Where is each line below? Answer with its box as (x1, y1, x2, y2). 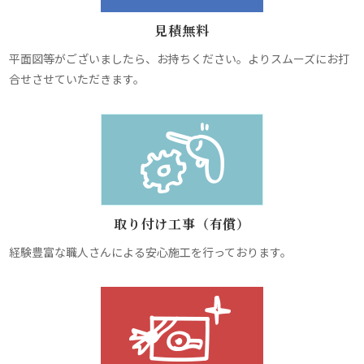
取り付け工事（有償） (114, 214, 250, 234)
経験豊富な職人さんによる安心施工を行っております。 (9, 244, 292, 261)
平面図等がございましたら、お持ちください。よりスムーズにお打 (9, 50, 350, 67)
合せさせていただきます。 (9, 71, 145, 88)
